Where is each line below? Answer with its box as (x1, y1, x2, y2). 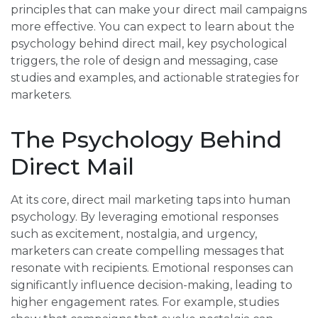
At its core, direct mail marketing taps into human (11, 193, 290, 207)
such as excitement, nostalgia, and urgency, (11, 227, 257, 241)
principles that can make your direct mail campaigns (11, 3, 307, 17)
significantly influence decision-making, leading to (11, 278, 292, 292)
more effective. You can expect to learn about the (11, 20, 295, 34)
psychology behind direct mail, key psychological (11, 37, 287, 51)
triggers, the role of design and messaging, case (11, 54, 278, 68)
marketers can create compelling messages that (11, 244, 285, 258)
